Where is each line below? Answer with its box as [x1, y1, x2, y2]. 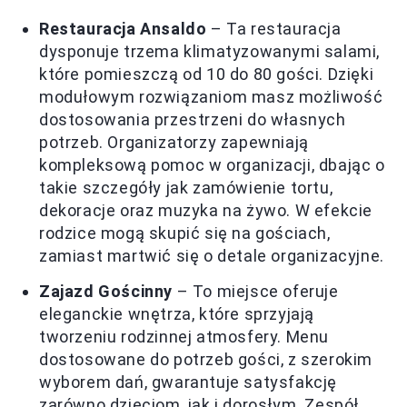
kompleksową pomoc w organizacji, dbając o [39, 155, 385, 175]
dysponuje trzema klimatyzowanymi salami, [39, 42, 381, 62]
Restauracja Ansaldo [39, 19, 207, 39]
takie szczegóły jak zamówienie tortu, [39, 178, 333, 198]
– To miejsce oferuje [173, 282, 339, 302]
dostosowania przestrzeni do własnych [39, 110, 346, 130]
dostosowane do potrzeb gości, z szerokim [39, 350, 373, 370]
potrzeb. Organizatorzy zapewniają [39, 133, 309, 153]
